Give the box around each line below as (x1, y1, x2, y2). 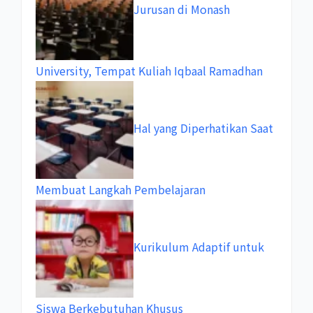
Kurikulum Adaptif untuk (133, 238, 264, 256)
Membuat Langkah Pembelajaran (36, 180, 205, 198)
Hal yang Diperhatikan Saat (133, 119, 273, 137)
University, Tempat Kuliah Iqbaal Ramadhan (36, 61, 263, 79)
